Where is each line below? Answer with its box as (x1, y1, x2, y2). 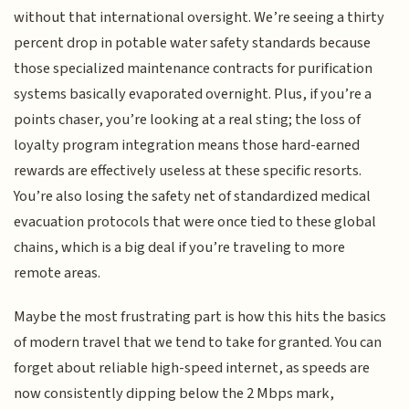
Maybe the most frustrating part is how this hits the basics (14, 306, 387, 329)
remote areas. (14, 261, 101, 284)
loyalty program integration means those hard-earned (14, 133, 361, 156)
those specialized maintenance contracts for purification (14, 57, 373, 79)
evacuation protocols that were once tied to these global (14, 210, 377, 233)
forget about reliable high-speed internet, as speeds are (14, 357, 371, 380)
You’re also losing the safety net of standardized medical (14, 184, 372, 207)
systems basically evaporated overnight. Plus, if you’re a (14, 82, 372, 105)
